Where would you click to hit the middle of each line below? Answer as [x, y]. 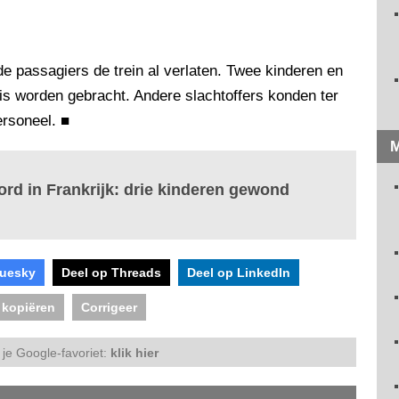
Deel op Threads [111, 273]
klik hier [134, 353]
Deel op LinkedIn [239, 273]
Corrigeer [109, 308]
